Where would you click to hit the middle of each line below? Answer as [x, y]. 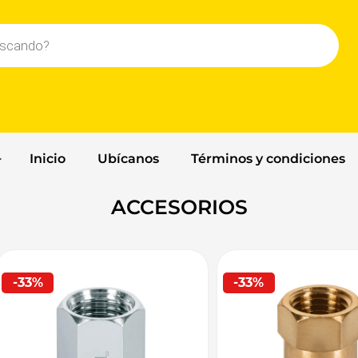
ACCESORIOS [179, 207]
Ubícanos [128, 159]
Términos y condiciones [268, 159]
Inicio [47, 159]
